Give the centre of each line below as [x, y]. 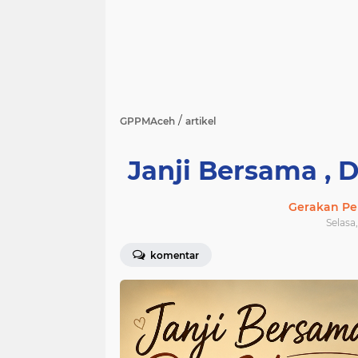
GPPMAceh [147, 121]
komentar [173, 255]
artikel [201, 121]
